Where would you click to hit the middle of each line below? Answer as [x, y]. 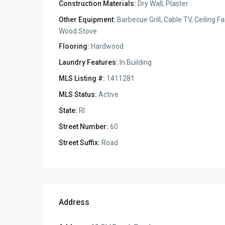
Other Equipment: [87, 20]
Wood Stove [78, 31]
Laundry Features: [88, 62]
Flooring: [74, 46]
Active [108, 94]
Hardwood [106, 46]
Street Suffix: [79, 143]
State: [68, 110]
